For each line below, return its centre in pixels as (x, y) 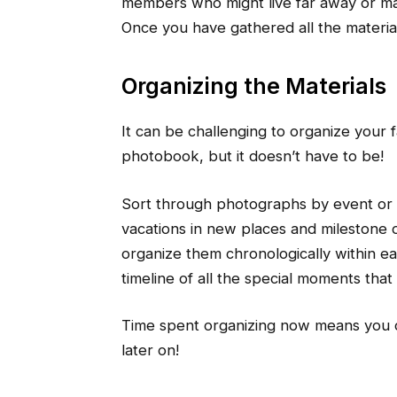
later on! (150, 350)
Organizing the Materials (253, 86)
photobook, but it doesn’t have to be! (252, 156)
